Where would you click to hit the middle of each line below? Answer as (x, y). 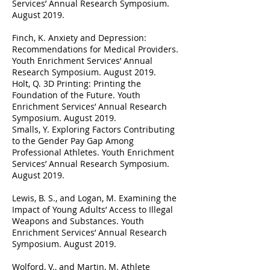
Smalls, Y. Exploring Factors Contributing (93, 129)
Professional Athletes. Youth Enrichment (93, 152)
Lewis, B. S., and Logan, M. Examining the (94, 198)
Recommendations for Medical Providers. (95, 49)
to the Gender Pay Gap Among (73, 141)
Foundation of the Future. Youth (76, 95)
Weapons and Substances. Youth (78, 221)
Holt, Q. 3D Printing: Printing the (77, 83)
